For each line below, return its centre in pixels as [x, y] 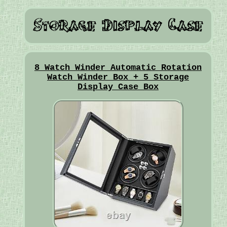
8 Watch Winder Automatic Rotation [118, 68]
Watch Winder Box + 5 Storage [118, 78]
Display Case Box [118, 87]
